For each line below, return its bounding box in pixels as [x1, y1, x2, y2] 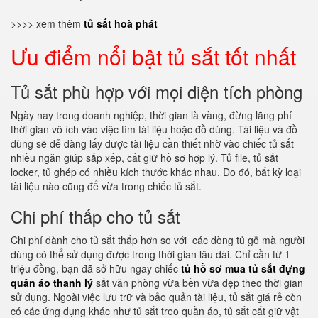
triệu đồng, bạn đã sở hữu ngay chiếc [11, 261, 181, 275]
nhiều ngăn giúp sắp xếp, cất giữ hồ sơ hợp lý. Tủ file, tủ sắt [11, 150, 278, 165]
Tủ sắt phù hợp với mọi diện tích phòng [11, 79, 302, 104]
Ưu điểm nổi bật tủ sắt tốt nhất [11, 41, 296, 72]
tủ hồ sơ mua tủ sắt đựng [181, 261, 305, 275]
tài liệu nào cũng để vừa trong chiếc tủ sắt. [11, 179, 202, 193]
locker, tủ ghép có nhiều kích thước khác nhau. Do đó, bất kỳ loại [11, 165, 301, 179]
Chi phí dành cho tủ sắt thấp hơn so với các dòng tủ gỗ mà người [11, 233, 305, 247]
